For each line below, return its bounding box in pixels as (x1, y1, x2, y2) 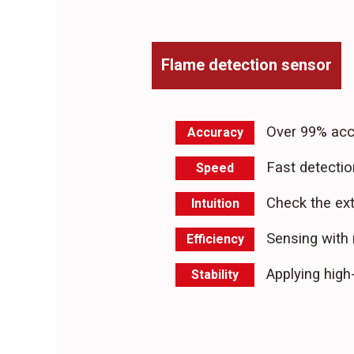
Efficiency (186, 232, 244, 247)
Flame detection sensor (161, 55, 332, 74)
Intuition (190, 196, 239, 211)
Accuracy (186, 125, 243, 140)
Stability (191, 267, 239, 282)
